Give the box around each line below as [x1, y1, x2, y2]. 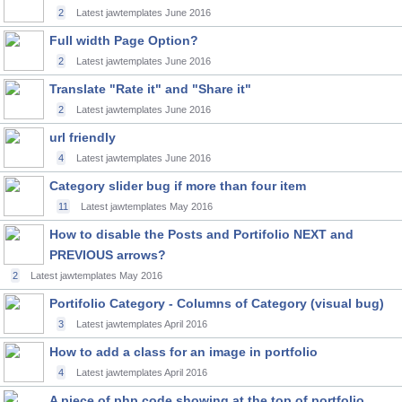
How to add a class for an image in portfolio [49, 345, 318, 359]
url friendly [49, 130, 116, 144]
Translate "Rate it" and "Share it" [49, 82, 251, 96]
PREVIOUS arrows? [49, 248, 166, 262]
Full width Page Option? [49, 33, 198, 48]
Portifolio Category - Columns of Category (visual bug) [49, 296, 384, 310]
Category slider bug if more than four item [49, 179, 306, 193]
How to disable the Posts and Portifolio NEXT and [49, 227, 354, 241]
